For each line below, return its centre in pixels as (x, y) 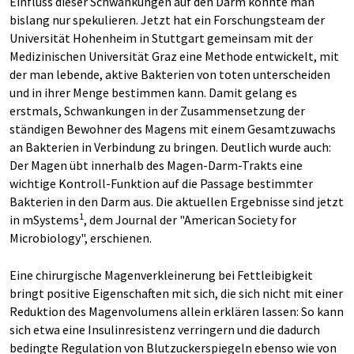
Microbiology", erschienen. (81, 238)
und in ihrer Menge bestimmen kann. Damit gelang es (153, 93)
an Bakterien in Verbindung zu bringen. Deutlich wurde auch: (170, 147)
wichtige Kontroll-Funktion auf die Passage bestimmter (161, 184)
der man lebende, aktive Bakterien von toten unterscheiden (170, 75)
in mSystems (44, 220)
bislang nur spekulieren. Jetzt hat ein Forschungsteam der (167, 20)
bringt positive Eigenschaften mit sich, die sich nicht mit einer (176, 294)
